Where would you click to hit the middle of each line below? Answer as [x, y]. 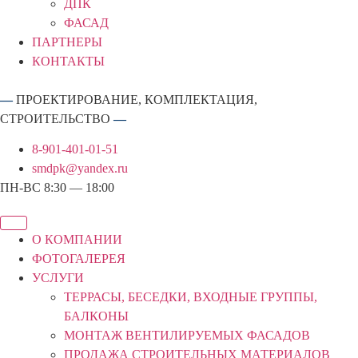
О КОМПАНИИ [77, 239]
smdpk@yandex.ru [80, 169]
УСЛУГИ [58, 277]
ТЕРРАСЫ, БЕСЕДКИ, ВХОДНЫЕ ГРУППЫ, [191, 296]
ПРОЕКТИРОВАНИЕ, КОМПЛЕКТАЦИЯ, [137, 99]
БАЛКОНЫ [96, 316]
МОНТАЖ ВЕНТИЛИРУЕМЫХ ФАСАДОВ [187, 335]
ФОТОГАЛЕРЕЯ [79, 258]
